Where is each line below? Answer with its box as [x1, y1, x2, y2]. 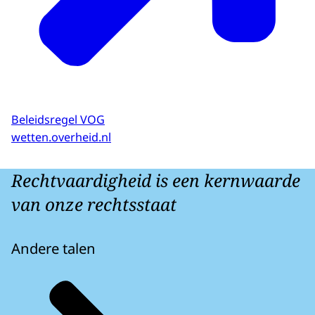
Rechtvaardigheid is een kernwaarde [11, 168, 300, 192]
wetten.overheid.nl [11, 129, 111, 145]
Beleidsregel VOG [11, 112, 105, 128]
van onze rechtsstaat [11, 192, 176, 216]
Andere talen [11, 238, 96, 258]
